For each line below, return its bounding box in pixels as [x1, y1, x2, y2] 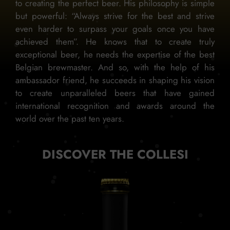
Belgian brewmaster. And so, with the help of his [15, 61, 215, 73]
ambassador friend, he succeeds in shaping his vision [15, 73, 215, 86]
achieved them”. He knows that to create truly [15, 35, 215, 48]
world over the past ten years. [15, 112, 124, 125]
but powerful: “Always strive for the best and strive [15, 9, 215, 22]
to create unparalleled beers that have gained [15, 86, 215, 99]
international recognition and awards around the [15, 99, 215, 112]
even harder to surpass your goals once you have [15, 22, 215, 35]
